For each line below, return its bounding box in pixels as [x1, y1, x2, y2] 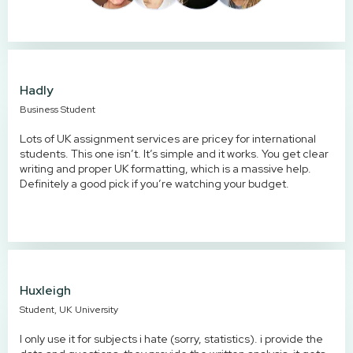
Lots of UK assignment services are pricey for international [20, 131, 316, 146]
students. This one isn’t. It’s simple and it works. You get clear [20, 146, 329, 161]
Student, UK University [20, 303, 118, 316]
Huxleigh [20, 281, 71, 299]
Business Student [20, 102, 95, 116]
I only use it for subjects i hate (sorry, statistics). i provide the [20, 331, 323, 346]
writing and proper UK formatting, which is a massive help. [20, 161, 311, 176]
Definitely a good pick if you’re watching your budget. [20, 176, 289, 191]
